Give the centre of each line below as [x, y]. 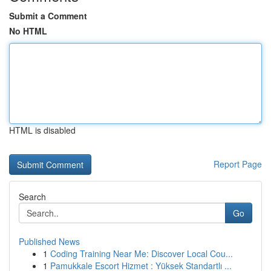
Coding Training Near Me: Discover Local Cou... [142, 253]
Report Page [238, 164]
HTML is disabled [42, 130]
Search [32, 197]
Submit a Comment [48, 16]
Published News [49, 241]
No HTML [28, 31]
